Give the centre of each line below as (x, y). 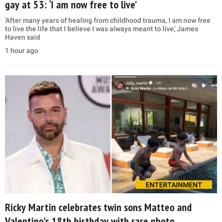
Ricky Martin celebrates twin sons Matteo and (98, 207)
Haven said (23, 37)
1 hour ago (22, 51)
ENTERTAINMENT (174, 185)
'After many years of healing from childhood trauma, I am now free (108, 21)
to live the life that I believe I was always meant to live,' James (102, 29)
